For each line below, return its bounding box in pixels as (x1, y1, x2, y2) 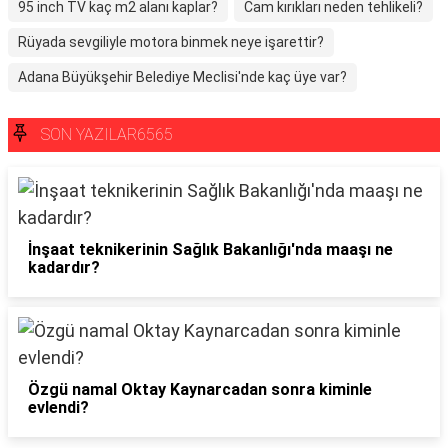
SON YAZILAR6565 (41, 125, 173, 144)
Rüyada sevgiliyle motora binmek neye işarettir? (18, 34, 324, 50)
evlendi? (28, 398, 89, 417)
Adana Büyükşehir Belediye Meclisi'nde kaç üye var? (18, 69, 347, 85)
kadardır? (28, 258, 100, 277)
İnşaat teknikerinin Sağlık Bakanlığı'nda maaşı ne (28, 240, 393, 259)
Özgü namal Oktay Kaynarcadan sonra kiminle (28, 380, 372, 399)
